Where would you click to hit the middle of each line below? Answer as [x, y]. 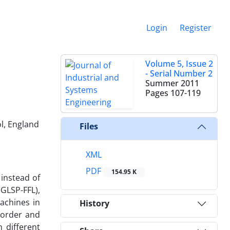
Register [196, 27]
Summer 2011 [172, 83]
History [94, 204]
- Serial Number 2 [179, 73]
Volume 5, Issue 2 [179, 63]
